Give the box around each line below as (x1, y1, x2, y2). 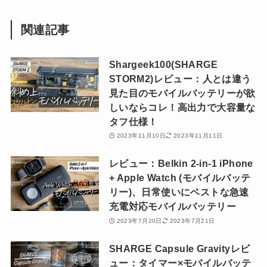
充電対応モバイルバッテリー (108, 201, 237, 212)
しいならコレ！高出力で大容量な (108, 101, 256, 113)
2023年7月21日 (169, 217, 215, 224)
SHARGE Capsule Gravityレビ (108, 243, 250, 254)
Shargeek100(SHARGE (108, 58, 218, 70)
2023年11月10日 (116, 132, 166, 139)
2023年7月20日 (116, 217, 162, 224)
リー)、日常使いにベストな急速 (108, 187, 249, 198)
